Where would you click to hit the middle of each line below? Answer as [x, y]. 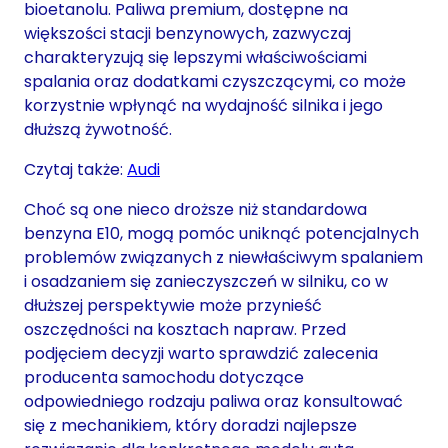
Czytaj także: [75, 169]
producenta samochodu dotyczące [164, 377]
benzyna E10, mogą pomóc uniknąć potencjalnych [221, 233]
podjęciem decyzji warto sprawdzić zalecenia [201, 353]
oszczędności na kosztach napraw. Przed [185, 329]
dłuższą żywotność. [98, 129]
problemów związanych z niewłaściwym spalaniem [223, 257]
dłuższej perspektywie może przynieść [173, 305]
